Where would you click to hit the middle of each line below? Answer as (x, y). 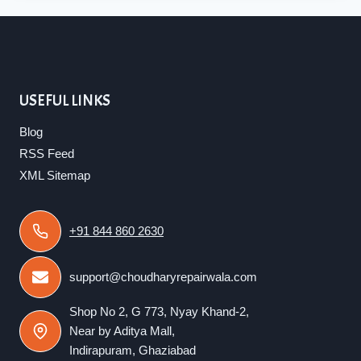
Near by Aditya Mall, (122, 331)
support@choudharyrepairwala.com (163, 277)
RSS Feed (47, 153)
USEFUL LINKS (65, 101)
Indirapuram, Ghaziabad (133, 351)
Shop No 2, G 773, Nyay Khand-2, (159, 312)
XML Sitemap (55, 175)
